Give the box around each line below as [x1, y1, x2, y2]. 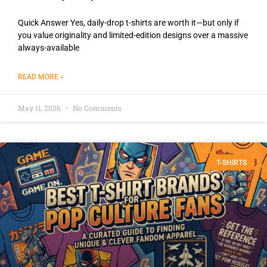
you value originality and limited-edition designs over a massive [18, 30, 248, 41]
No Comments [71, 103, 122, 113]
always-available [18, 43, 79, 53]
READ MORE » [18, 73, 64, 82]
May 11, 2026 [18, 103, 63, 113]
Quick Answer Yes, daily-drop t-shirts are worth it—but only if [18, 18, 239, 28]
